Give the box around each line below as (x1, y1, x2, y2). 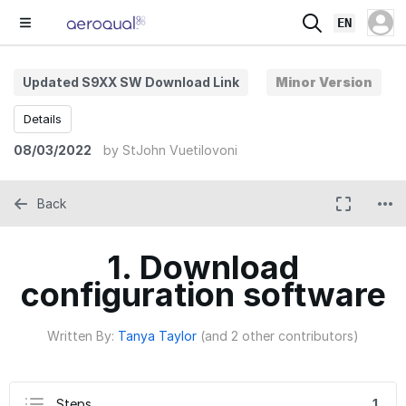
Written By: (47, 328, 118, 343)
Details (24, 111, 62, 126)
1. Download (107, 247, 299, 287)
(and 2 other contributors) (200, 328, 359, 343)
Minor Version (275, 74, 372, 90)
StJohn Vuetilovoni (122, 142, 237, 158)
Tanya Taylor (118, 328, 197, 343)
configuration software (20, 275, 386, 314)
